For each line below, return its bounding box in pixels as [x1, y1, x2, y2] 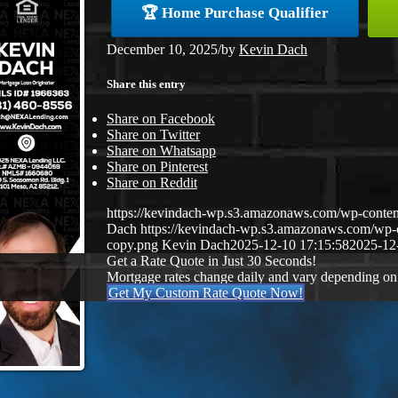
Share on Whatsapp [107, 142, 216, 158]
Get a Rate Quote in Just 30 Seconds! [107, 252, 316, 268]
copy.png [107, 236, 158, 252]
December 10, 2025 [107, 41, 218, 57]
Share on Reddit [107, 174, 197, 190]
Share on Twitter [107, 126, 200, 142]
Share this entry [107, 76, 186, 91]
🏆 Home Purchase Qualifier [141, 4, 329, 21]
